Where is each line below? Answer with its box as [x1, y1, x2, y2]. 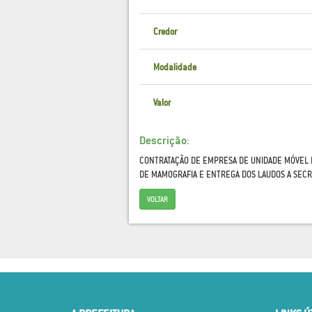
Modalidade [153, 62, 196, 72]
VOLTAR [146, 194, 168, 204]
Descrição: [139, 133, 189, 147]
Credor [153, 26, 177, 37]
